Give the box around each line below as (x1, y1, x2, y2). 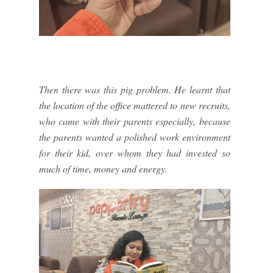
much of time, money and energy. (39, 162, 168, 175)
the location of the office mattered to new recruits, (39, 99, 230, 112)
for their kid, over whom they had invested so (39, 146, 230, 160)
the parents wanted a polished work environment (39, 130, 230, 144)
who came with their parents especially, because (39, 115, 230, 128)
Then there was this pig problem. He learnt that (39, 83, 230, 96)
